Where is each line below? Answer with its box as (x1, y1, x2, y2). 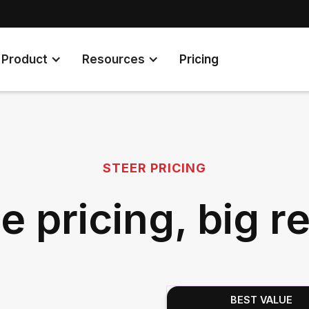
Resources (81, 52, 145, 66)
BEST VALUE (230, 294, 293, 306)
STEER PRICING (103, 160, 206, 175)
